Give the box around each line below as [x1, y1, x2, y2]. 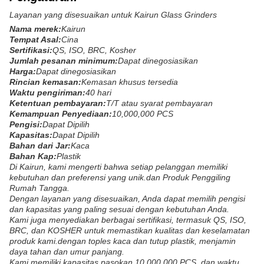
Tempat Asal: [9, 35, 61, 44]
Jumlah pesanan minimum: [9, 56, 118, 65]
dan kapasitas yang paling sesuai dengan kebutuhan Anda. [9, 204, 229, 214]
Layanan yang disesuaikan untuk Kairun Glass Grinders [9, 10, 217, 19]
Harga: [9, 67, 36, 76]
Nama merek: [9, 24, 61, 34]
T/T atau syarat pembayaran [106, 98, 213, 108]
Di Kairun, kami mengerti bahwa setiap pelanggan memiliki [9, 162, 227, 171]
